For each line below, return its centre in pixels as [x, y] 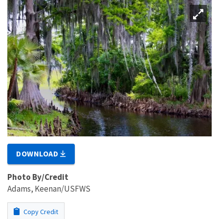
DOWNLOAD [38, 153]
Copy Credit [40, 211]
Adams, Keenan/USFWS [49, 188]
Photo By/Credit [38, 177]
